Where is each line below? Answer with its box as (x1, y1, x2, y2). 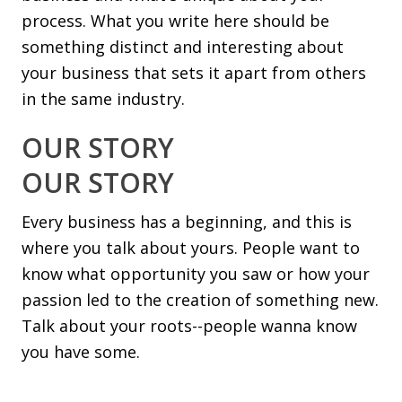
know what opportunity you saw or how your (22, 263, 370, 284)
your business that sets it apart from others (22, 62, 366, 83)
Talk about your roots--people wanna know (22, 315, 357, 336)
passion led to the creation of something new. (22, 289, 379, 310)
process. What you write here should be (22, 10, 329, 31)
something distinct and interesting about (22, 36, 344, 57)
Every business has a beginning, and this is (22, 211, 352, 232)
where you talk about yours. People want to (22, 237, 360, 258)
